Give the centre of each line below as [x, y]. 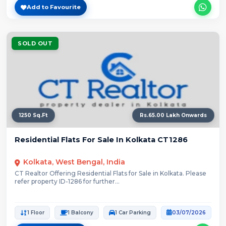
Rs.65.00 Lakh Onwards [173, 116]
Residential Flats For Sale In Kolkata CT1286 [101, 140]
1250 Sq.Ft [33, 116]
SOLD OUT [35, 44]
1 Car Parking [133, 213]
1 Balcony [80, 213]
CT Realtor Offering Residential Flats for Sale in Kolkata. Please [110, 173]
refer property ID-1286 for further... [67, 181]
